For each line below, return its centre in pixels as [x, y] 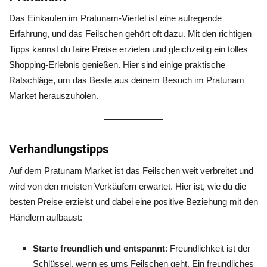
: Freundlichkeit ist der [208, 248]
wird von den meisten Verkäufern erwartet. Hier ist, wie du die [128, 186]
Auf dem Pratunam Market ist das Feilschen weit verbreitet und [131, 171]
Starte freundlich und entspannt [99, 248]
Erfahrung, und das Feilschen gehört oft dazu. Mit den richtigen [130, 34]
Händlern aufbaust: [46, 217]
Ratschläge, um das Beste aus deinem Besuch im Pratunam [127, 80]
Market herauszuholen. [54, 96]
